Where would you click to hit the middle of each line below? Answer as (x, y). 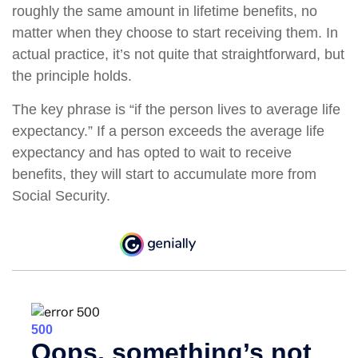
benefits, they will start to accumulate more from (164, 174)
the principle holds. (72, 76)
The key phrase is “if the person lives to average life (176, 109)
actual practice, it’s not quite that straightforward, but (178, 54)
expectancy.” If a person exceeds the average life (168, 131)
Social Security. (61, 196)
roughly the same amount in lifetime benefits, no (165, 11)
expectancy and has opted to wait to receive (152, 153)
